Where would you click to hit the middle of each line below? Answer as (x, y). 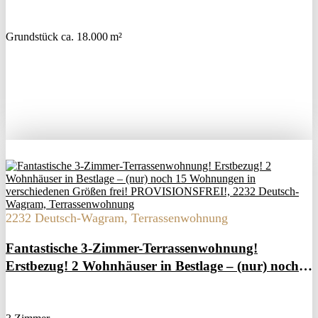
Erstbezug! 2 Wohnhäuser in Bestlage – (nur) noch (152, 266)
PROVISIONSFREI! (67, 302)
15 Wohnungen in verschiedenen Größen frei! (138, 284)
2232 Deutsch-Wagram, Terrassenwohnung (117, 218)
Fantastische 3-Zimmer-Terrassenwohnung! (132, 248)
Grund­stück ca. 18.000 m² (64, 37)
